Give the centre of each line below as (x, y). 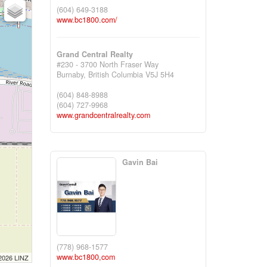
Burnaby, (72, 74)
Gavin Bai (140, 162)
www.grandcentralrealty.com (103, 115)
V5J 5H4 (159, 74)
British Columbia (115, 74)
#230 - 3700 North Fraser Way (107, 64)
